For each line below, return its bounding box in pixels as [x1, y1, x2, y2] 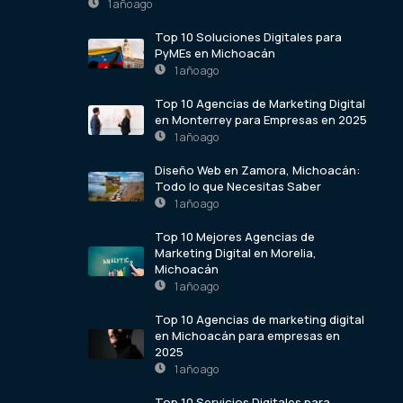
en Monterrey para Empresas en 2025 [155, 111, 367, 128]
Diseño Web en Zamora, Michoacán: [155, 161, 360, 178]
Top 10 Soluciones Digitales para [155, 28, 342, 45]
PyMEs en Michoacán [155, 44, 275, 61]
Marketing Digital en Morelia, [155, 244, 317, 261]
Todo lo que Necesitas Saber [155, 177, 321, 194]
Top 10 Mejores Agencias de [155, 228, 315, 245]
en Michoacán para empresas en [155, 327, 340, 344]
